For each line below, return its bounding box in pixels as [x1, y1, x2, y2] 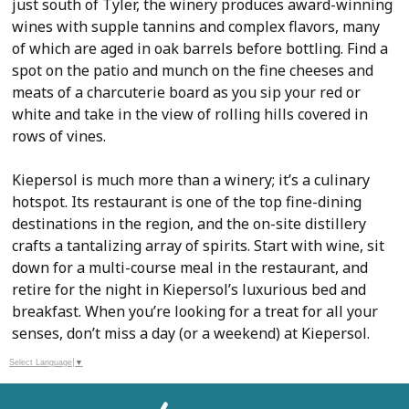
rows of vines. [12, 126, 107, 146]
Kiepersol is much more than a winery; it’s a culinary [12, 170, 371, 190]
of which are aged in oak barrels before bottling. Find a [12, 38, 389, 58]
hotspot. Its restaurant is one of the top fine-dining [12, 192, 362, 212]
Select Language [8, 358, 72, 368]
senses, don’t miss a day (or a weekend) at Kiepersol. [12, 323, 371, 343]
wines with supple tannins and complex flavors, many [12, 16, 381, 37]
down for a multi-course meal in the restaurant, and [12, 257, 369, 278]
